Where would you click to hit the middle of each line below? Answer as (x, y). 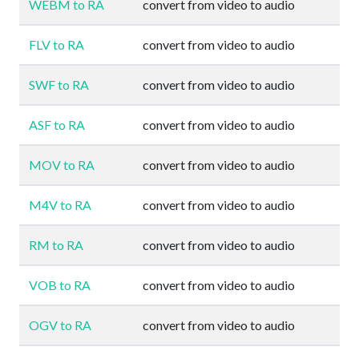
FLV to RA (56, 44)
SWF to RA (59, 85)
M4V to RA (60, 205)
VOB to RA (60, 285)
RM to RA (56, 245)
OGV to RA (60, 325)
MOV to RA (62, 165)
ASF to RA (57, 125)
